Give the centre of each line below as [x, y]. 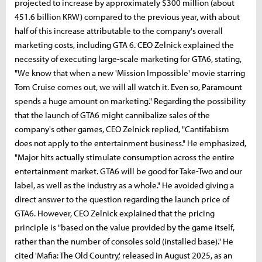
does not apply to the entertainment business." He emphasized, [130, 143]
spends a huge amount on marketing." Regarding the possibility [130, 101]
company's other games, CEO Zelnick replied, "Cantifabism [122, 129]
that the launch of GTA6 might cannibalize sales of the [112, 115]
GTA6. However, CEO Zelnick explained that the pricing [115, 213]
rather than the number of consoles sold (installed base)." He [124, 241]
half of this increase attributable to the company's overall [119, 31]
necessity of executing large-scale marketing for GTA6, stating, [128, 59]
